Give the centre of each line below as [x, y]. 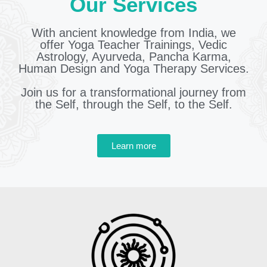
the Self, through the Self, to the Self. [133, 105]
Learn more [133, 146]
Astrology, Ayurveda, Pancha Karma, [133, 57]
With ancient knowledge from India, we [133, 33]
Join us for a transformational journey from [133, 93]
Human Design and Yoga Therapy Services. [133, 69]
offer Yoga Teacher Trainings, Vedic [133, 45]
